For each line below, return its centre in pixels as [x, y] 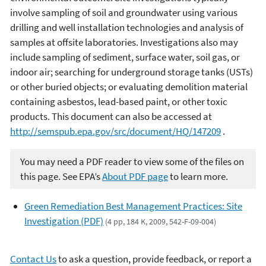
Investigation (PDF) [64, 221]
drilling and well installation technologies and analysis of [127, 28]
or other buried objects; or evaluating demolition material [129, 87]
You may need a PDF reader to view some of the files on [132, 161]
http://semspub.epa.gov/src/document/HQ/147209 [115, 132]
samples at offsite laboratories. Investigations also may [124, 42]
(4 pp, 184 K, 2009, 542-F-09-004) [161, 222]
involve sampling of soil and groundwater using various [124, 13]
